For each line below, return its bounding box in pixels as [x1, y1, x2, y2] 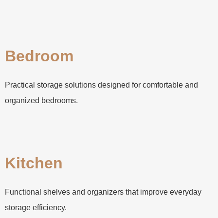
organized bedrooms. [5, 96, 78, 105]
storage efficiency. [5, 203, 67, 212]
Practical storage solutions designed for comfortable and [5, 81, 198, 90]
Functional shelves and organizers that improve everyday [5, 188, 201, 197]
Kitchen [5, 154, 63, 172]
